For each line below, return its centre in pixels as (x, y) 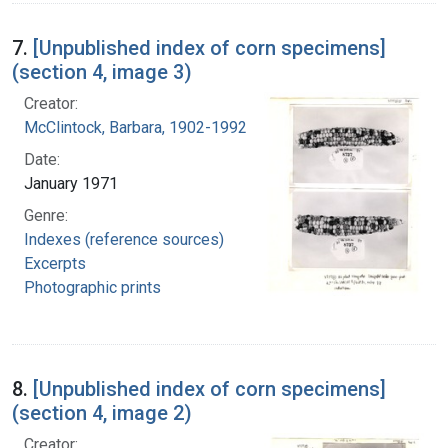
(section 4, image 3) (102, 71)
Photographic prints (92, 287)
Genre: (46, 215)
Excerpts (55, 263)
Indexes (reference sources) (124, 239)
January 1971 (71, 183)
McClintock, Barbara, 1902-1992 (135, 127)
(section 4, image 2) (102, 413)
